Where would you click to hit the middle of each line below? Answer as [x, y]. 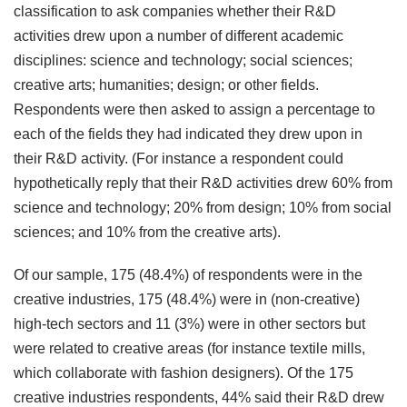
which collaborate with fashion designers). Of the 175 [184, 373]
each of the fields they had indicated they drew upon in [188, 134]
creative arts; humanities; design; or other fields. [166, 85]
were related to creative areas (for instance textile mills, [189, 349]
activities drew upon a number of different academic [179, 36]
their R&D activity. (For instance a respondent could [179, 159]
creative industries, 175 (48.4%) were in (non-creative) [187, 300]
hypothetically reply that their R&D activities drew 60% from [203, 184]
